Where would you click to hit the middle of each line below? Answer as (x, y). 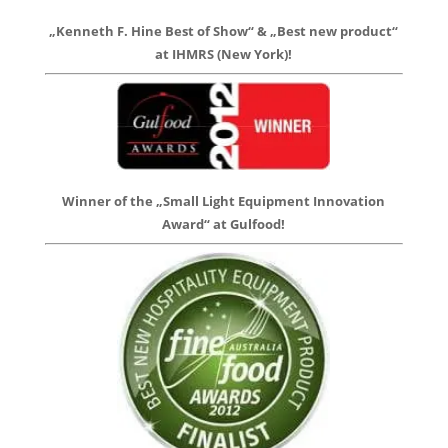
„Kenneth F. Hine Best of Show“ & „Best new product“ (224, 30)
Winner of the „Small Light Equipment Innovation (224, 201)
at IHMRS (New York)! (224, 53)
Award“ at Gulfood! (224, 224)
